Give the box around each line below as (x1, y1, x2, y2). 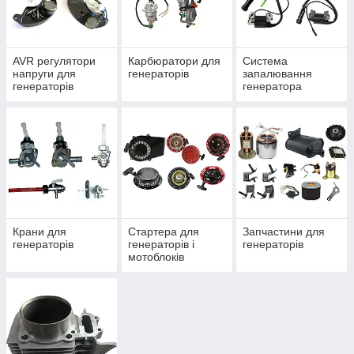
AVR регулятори (13, 55, 96, 68)
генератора (243, 80, 303, 93)
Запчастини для (243, 225, 326, 239)
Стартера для (127, 225, 199, 239)
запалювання (243, 67, 313, 81)
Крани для (13, 225, 66, 239)
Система (243, 55, 288, 68)
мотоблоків (127, 250, 184, 264)
